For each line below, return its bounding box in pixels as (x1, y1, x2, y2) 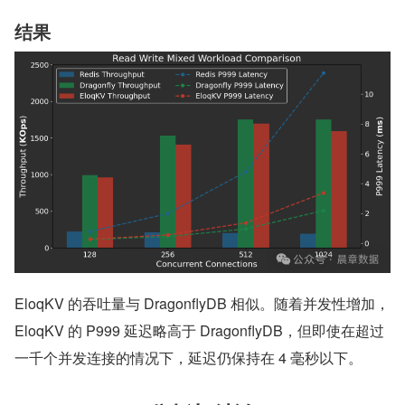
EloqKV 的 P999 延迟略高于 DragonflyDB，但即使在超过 (14, 320, 384, 342)
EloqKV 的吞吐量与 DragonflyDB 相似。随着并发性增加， (14, 293, 390, 315)
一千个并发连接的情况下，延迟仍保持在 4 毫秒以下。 (14, 347, 363, 369)
